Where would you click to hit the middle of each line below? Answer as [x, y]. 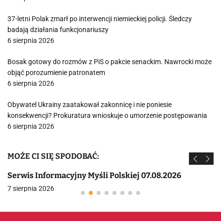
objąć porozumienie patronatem [56, 73]
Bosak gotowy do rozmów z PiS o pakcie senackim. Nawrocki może [110, 62]
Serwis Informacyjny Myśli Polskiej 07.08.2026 [94, 175]
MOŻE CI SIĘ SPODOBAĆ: [53, 156]
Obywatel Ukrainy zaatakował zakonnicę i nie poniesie [90, 105]
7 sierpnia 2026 [31, 188]
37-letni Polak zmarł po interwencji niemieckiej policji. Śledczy [100, 19]
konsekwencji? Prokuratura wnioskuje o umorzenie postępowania [107, 115]
